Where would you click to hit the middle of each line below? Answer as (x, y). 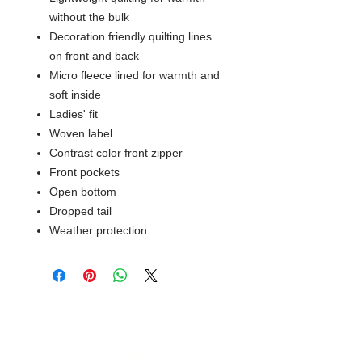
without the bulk (89, 17)
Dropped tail (80, 211)
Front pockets (84, 173)
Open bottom (83, 192)
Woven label (81, 134)
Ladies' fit (74, 114)
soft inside (75, 95)
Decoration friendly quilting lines (130, 37)
